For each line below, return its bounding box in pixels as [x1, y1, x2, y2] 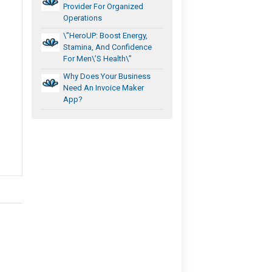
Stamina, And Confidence [63, 42, 152, 52]
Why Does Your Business [63, 71, 151, 81]
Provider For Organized [63, 1, 144, 11]
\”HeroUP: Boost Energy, [63, 30, 148, 40]
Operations [63, 13, 103, 22]
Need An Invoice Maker [63, 83, 144, 92]
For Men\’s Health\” [63, 53, 132, 63]
